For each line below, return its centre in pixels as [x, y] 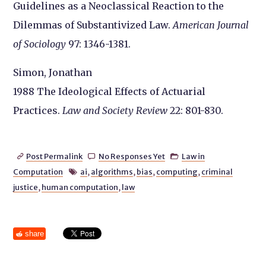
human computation [80, 187]
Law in [194, 156]
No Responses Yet [132, 156]
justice [26, 187]
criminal [217, 171]
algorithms [112, 171]
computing [177, 171]
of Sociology [41, 44]
